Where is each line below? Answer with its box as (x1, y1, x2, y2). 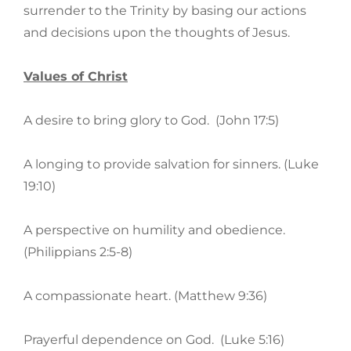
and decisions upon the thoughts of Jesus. (24, 25, 290, 41)
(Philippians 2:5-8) (24, 244, 132, 260)
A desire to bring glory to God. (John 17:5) (24, 113, 279, 128)
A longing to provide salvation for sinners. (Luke (24, 157, 319, 172)
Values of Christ (24, 69, 128, 85)
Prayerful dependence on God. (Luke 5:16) (24, 332, 284, 348)
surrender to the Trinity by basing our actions (24, 3, 306, 19)
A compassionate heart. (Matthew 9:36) (24, 288, 267, 304)
